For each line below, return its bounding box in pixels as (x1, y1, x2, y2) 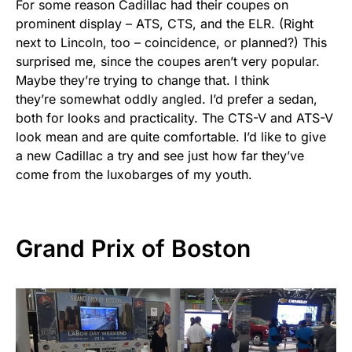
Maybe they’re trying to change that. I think (16, 72, 269, 89)
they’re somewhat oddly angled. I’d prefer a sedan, (16, 91, 317, 108)
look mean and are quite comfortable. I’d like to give (16, 129, 326, 145)
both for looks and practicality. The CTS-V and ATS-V (16, 110, 333, 126)
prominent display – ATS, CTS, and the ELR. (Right (16, 16, 313, 32)
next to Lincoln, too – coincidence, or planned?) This (16, 35, 327, 51)
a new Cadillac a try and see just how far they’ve (16, 148, 304, 164)
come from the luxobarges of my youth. (16, 167, 252, 183)
